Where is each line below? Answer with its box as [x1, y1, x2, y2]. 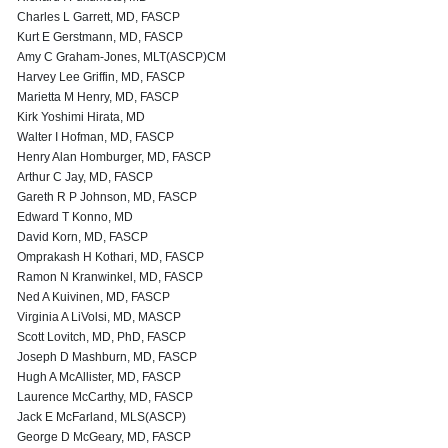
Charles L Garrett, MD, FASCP [17, 10, 180, 24]
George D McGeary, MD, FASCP [17, 430, 191, 444]
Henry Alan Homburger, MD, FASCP [17, 150, 211, 164]
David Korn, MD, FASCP [17, 230, 148, 244]
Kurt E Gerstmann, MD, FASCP [17, 30, 183, 44]
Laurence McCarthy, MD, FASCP [17, 390, 193, 404]
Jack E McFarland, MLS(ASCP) [17, 410, 186, 424]
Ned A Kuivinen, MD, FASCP [17, 290, 170, 304]
